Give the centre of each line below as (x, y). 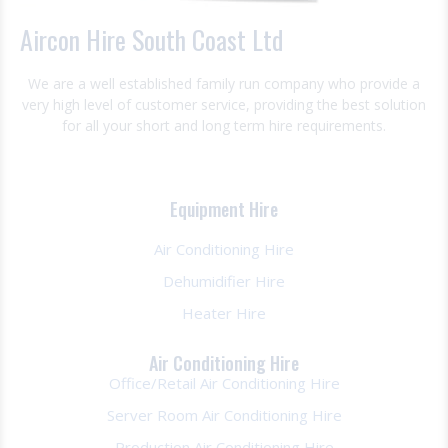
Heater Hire (224, 312)
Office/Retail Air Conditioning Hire (224, 382)
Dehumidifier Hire (224, 280)
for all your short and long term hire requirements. (224, 125)
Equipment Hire (224, 208)
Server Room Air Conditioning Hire (224, 414)
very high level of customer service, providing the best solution (224, 104)
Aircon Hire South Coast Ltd (151, 39)
